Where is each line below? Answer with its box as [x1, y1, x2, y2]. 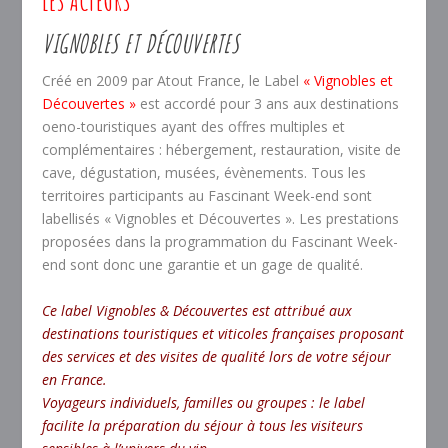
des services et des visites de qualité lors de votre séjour [42, 346, 392, 366]
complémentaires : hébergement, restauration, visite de [42, 140, 402, 160]
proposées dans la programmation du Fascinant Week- [42, 232, 399, 252]
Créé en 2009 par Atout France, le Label [42, 71, 300, 91]
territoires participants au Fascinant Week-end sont [42, 186, 373, 206]
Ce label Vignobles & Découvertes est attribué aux [42, 300, 353, 320]
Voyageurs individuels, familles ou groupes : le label [42, 392, 366, 412]
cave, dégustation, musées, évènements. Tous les [42, 163, 367, 183]
